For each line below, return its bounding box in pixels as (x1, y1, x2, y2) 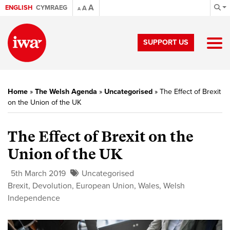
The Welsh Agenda (35, 87, 97, 96)
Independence (8, 193, 60, 203)
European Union (76, 181, 134, 191)
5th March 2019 (11, 168, 66, 179)
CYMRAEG (36, 4, 67, 12)
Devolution (32, 181, 72, 191)
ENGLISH (5, 4, 32, 12)
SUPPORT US (143, 38, 188, 47)
